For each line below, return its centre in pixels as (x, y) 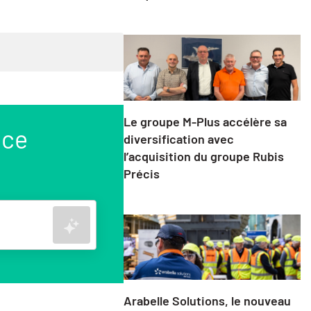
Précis (141, 173)
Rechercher (107, 224)
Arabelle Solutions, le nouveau (207, 301)
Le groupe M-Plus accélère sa (205, 121)
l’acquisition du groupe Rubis (203, 156)
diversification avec (178, 138)
